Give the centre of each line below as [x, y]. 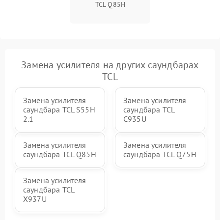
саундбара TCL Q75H [160, 154]
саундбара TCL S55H [59, 110]
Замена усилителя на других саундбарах [110, 65]
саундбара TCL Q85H [60, 154]
